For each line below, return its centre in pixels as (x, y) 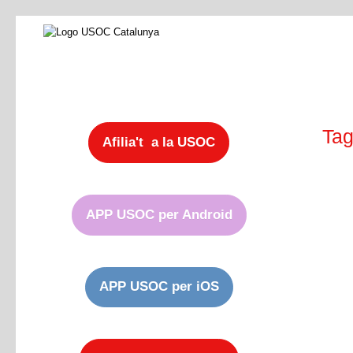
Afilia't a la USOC (159, 142)
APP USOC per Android (159, 214)
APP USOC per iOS (159, 287)
